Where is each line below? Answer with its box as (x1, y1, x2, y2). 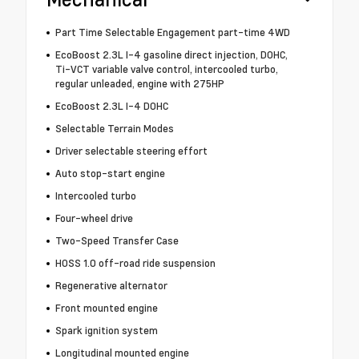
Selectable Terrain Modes (54, 121, 174, 136)
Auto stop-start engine (54, 166, 165, 181)
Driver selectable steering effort (54, 143, 208, 159)
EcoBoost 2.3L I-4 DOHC (54, 99, 168, 114)
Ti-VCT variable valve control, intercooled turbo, (54, 62, 278, 77)
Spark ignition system (54, 323, 158, 338)
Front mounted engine (54, 301, 158, 316)
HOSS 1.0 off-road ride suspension (54, 256, 216, 271)
